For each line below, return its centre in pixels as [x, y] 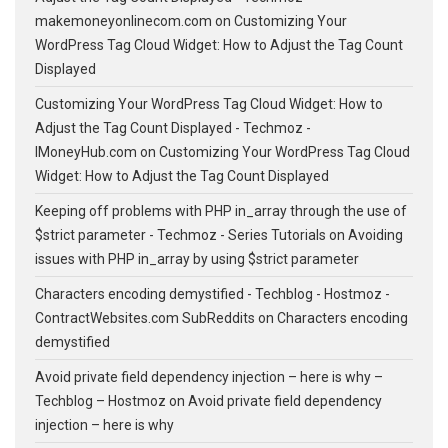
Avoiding [375, 234]
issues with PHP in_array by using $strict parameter [197, 258]
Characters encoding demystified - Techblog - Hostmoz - [212, 293]
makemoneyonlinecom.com [123, 20]
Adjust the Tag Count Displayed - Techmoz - [173, 127]
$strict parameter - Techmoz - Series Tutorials [180, 234]
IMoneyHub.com [86, 151]
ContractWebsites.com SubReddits [145, 317]
